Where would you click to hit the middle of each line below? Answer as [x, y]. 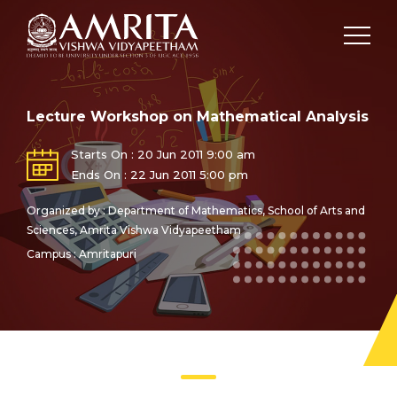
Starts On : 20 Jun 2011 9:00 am [163, 154]
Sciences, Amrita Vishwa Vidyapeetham [134, 230]
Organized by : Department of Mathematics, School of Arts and [196, 210]
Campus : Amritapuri [82, 254]
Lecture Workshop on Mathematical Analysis [198, 117]
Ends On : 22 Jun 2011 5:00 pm [160, 175]
